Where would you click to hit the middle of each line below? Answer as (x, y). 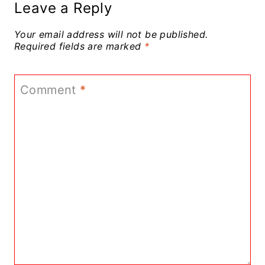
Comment (50, 90)
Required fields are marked (79, 46)
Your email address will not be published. (111, 35)
